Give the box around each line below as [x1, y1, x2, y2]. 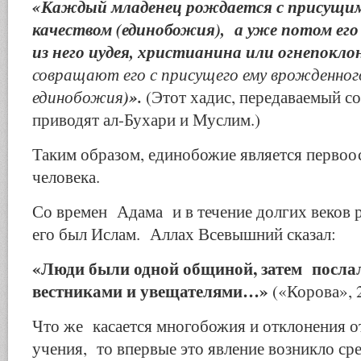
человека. [32, 165, 100, 188]
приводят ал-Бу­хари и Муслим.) [32, 108, 260, 131]
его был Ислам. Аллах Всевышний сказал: [32, 222, 336, 245]
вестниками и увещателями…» [32, 278, 272, 303]
